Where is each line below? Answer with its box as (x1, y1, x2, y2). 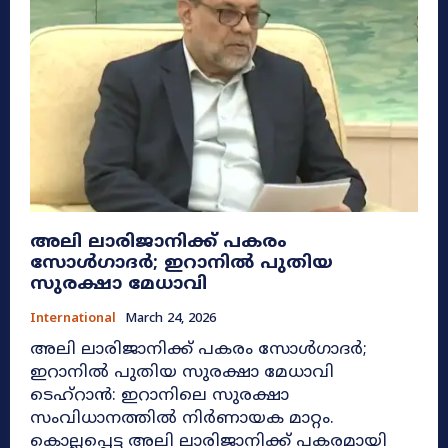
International (30, 311, 116, 328)
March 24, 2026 (125, 311, 216, 328)
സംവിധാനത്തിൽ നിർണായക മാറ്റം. (30, 408, 334, 431)
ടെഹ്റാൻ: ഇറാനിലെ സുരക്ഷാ (30, 385, 289, 408)
